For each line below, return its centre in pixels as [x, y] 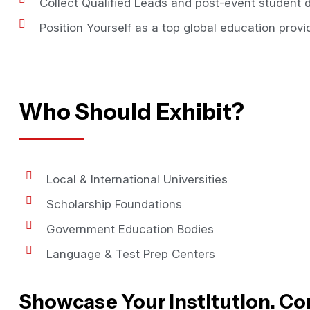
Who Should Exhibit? [131, 112]
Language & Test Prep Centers [131, 254]
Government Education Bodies [130, 229]
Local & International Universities [137, 179]
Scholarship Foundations [114, 204]
